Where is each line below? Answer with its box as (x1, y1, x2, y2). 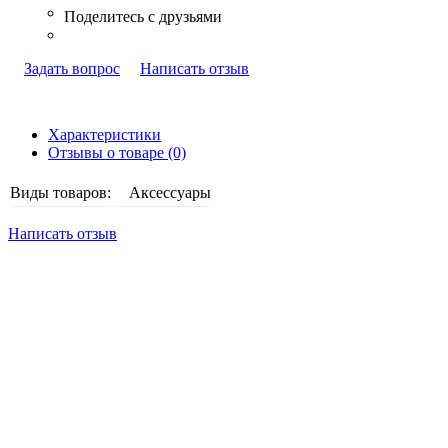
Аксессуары (129, 184, 211, 202)
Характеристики (48, 126, 161, 144)
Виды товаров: (10, 184, 111, 202)
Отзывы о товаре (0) (48, 144, 186, 162)
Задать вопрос (24, 60, 120, 78)
